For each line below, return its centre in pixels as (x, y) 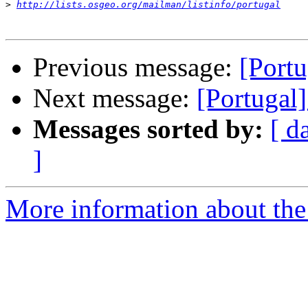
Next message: (115, 98)
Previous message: (136, 67)
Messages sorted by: (148, 129)
